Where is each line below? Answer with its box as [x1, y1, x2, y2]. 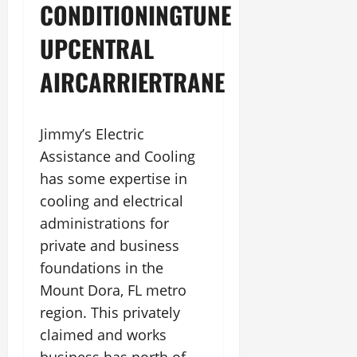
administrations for [40, 214, 169, 233]
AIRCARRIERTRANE [40, 64, 225, 100]
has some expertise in [40, 169, 187, 188]
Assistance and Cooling [40, 147, 195, 166]
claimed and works [40, 325, 167, 344]
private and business [40, 236, 179, 255]
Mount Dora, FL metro [40, 280, 186, 300]
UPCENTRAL [40, 30, 154, 66]
